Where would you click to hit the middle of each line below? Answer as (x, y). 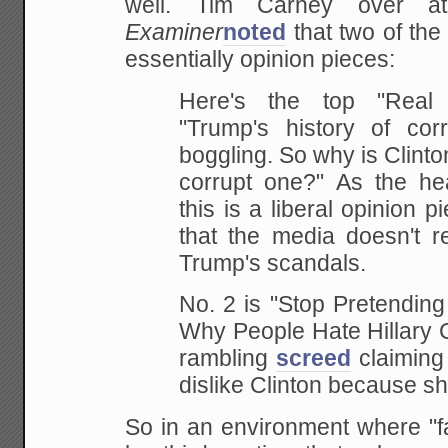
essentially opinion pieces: (260, 60)
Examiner (174, 33)
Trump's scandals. (273, 263)
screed (314, 359)
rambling (228, 359)
